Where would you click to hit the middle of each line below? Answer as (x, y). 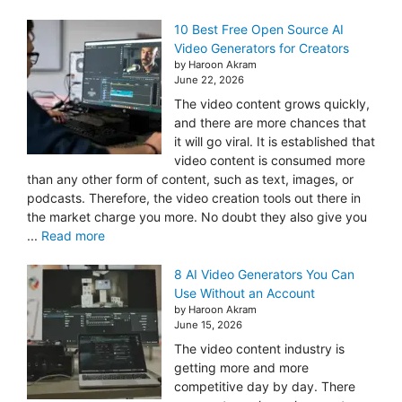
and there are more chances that (270, 122)
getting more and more (241, 367)
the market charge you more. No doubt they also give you (197, 216)
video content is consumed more (270, 160)
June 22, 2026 (209, 79)
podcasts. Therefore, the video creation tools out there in (194, 197)
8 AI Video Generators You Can (264, 274)
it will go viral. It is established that (275, 141)
